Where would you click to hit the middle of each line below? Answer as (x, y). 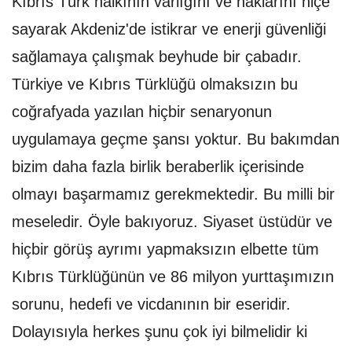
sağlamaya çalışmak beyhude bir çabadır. (157, 57)
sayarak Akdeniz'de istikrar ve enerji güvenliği (169, 29)
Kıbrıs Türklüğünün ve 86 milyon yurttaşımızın (173, 277)
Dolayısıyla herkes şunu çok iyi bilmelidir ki (159, 332)
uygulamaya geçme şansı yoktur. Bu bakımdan (176, 139)
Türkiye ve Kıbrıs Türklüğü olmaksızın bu (155, 84)
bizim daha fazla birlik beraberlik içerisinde (158, 167)
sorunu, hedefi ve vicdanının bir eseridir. (151, 304)
